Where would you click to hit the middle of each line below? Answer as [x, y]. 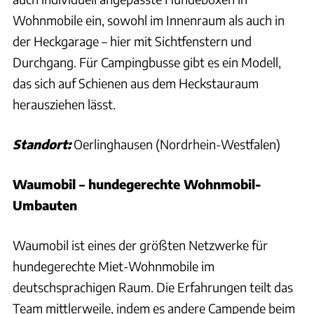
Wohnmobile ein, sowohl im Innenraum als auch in [149, 20]
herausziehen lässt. [64, 104]
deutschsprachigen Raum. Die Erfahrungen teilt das [153, 287]
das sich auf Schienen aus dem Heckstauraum [136, 83]
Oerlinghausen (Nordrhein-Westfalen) [176, 144]
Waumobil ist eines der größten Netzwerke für [140, 245]
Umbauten [45, 205]
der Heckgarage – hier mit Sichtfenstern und [132, 41]
